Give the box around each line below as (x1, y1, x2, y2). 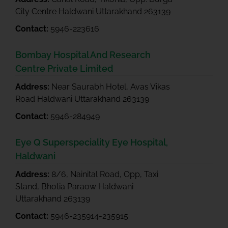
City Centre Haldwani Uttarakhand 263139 (15, 7, 170, 16)
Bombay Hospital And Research (15, 49, 151, 60)
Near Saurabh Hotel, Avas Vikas (51, 82, 170, 92)
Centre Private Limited (15, 63, 113, 74)
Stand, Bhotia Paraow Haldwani (15, 182, 133, 191)
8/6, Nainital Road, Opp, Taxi (51, 169, 158, 179)
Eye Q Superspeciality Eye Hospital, (15, 137, 168, 148)
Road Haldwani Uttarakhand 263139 (15, 94, 149, 104)
